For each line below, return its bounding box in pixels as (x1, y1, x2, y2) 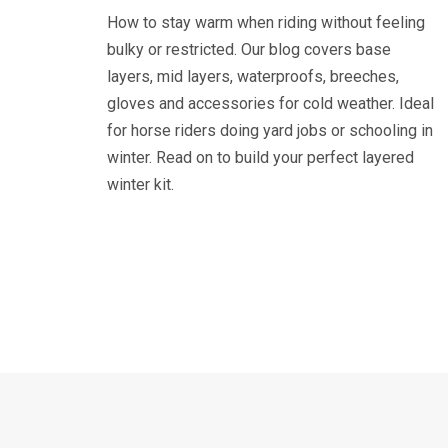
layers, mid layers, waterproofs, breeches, (107, 67, 399, 86)
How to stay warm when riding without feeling (107, 13, 425, 32)
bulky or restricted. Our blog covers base (107, 40, 391, 59)
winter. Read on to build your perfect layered (107, 148, 414, 167)
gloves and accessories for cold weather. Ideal (107, 94, 434, 113)
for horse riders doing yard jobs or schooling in (107, 121, 433, 140)
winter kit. (107, 175, 174, 194)
